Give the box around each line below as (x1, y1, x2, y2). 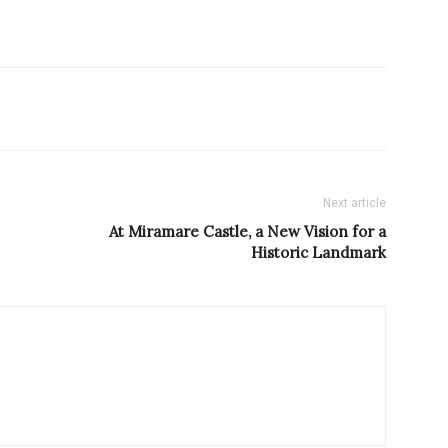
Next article (323, 196, 386, 211)
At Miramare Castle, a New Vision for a (109, 222, 386, 242)
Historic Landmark (251, 243, 386, 263)
